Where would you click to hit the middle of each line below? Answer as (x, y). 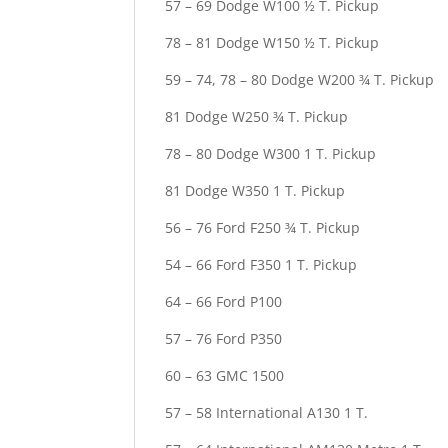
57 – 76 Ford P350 (224, 338)
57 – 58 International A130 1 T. (267, 412)
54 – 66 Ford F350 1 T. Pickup (261, 264)
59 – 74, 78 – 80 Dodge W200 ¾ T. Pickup (300, 79)
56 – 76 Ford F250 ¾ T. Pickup (263, 227)
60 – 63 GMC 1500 (225, 375)
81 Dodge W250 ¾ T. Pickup (257, 116)
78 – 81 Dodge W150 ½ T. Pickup (272, 42)
